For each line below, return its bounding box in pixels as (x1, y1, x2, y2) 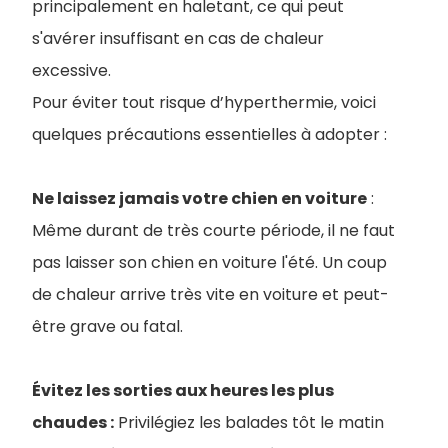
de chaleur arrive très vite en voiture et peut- (32, 283, 389, 307)
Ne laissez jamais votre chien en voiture (32, 187, 367, 211)
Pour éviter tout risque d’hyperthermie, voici (32, 91, 376, 115)
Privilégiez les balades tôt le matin (114, 411, 384, 435)
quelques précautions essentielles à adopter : (32, 123, 387, 147)
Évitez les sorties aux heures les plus (32, 379, 334, 403)
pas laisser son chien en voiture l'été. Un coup (32, 251, 387, 275)
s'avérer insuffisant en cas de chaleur (32, 27, 324, 51)
